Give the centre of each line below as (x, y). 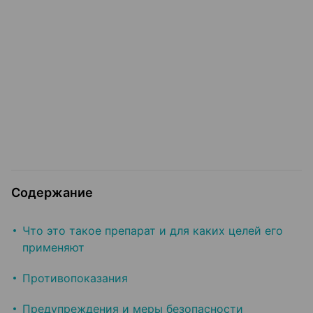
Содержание (52, 193)
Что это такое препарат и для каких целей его (153, 231)
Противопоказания (75, 278)
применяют (53, 248)
